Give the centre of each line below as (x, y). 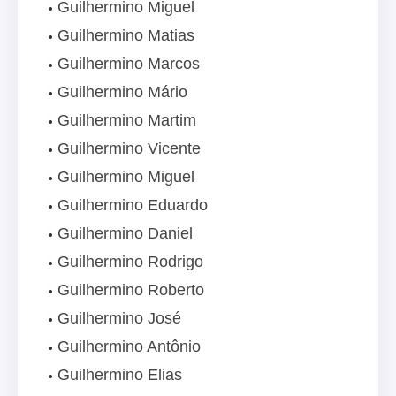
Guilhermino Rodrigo (130, 262)
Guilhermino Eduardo (133, 206)
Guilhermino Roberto (131, 290)
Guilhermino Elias (120, 375)
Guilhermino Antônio (129, 347)
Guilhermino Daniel (125, 234)
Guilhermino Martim (127, 121)
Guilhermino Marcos (129, 64)
